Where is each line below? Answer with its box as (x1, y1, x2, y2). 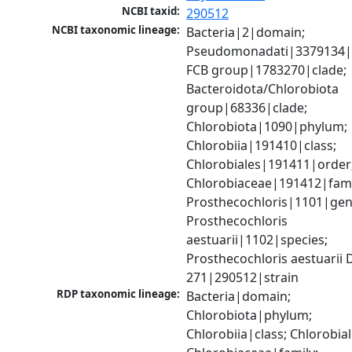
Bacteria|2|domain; (186, 24, 306, 42)
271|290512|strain (186, 269, 299, 287)
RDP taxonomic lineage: (57, 287, 181, 302)
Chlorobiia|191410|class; (186, 137, 337, 155)
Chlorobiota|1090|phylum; (186, 118, 348, 136)
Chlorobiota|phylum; (186, 306, 313, 324)
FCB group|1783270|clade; (186, 61, 347, 79)
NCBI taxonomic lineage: (52, 23, 181, 38)
